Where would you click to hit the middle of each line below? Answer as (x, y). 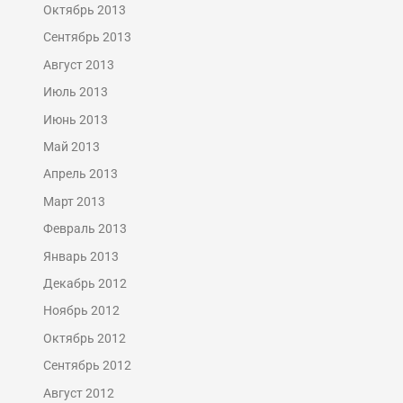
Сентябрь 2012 (88, 366)
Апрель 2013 (81, 174)
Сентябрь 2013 (88, 37)
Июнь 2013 (76, 119)
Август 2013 (79, 64)
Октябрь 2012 (85, 338)
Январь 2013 (81, 256)
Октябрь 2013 (85, 9)
